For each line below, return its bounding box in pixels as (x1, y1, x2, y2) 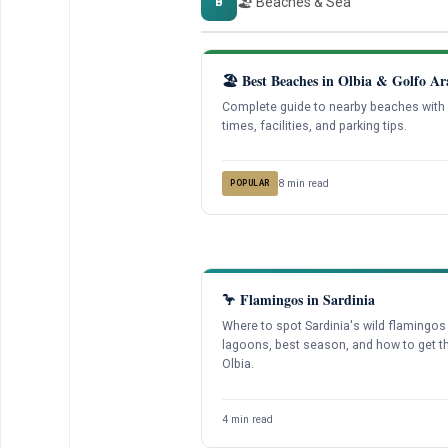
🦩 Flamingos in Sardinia (222, 289, 375, 311)
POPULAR (230, 178, 270, 189)
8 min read (277, 177, 329, 191)
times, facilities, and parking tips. (222, 118, 407, 133)
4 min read (222, 412, 273, 426)
